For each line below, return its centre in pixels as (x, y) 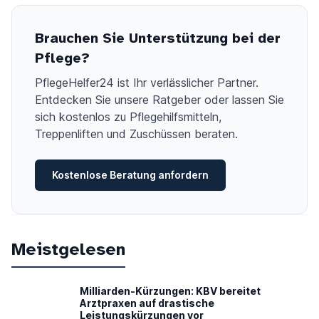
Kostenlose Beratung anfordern (130, 175)
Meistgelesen (68, 250)
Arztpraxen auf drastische (147, 303)
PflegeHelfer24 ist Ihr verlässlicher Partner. (147, 83)
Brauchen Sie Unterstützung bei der (158, 38)
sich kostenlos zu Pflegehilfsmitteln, (128, 117)
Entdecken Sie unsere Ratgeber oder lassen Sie (159, 100)
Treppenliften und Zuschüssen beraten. (136, 134)
